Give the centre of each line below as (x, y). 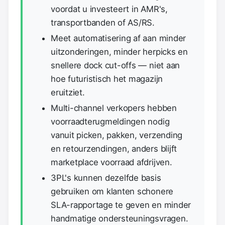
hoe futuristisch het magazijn (107, 79)
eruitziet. (68, 92)
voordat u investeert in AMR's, (109, 9)
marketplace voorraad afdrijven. (111, 162)
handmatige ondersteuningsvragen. (120, 218)
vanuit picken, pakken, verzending (117, 135)
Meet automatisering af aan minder (119, 38)
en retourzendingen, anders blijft (114, 148)
